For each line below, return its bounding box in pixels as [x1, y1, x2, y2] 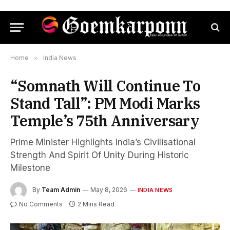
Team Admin [42, 186, 80, 194]
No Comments [19, 200, 63, 208]
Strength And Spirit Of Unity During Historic [10, 150, 189, 160]
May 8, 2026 [90, 186, 127, 194]
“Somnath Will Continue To [10, 76, 200, 95]
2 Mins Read [78, 200, 114, 208]
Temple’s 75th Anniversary [10, 111, 199, 130]
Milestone [10, 163, 50, 173]
